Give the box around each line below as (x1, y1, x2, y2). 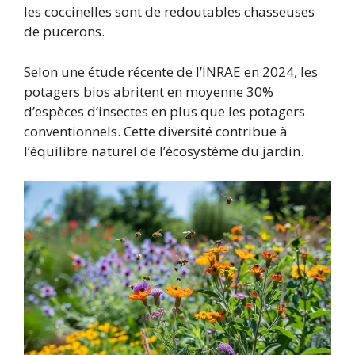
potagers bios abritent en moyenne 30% (24, 82, 273, 101)
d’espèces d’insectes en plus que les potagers (24, 101, 305, 120)
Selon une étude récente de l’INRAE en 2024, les (24, 62, 318, 81)
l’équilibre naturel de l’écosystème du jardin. (24, 141, 303, 160)
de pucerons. (24, 22, 105, 41)
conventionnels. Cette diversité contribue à (24, 121, 288, 140)
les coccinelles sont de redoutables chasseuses (24, 2, 315, 21)
